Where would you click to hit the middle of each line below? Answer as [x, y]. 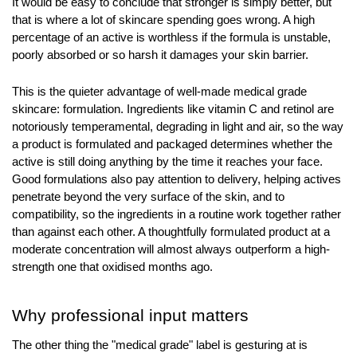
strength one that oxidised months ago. [112, 267]
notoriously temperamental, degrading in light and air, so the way [178, 126]
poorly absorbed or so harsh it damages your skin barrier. [160, 55]
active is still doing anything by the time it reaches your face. [167, 161]
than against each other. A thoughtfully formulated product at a [171, 231]
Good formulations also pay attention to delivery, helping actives [177, 179]
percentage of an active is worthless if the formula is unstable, [171, 37]
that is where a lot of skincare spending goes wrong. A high [163, 20]
